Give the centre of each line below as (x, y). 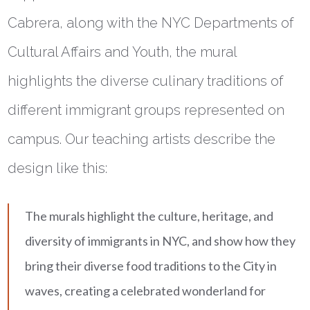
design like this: (58, 168)
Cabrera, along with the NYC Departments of (151, 23)
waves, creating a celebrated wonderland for (146, 291)
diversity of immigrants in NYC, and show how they (161, 241)
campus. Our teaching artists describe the (142, 139)
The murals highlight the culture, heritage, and (149, 216)
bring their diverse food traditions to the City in (151, 266)
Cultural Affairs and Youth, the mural (122, 52)
